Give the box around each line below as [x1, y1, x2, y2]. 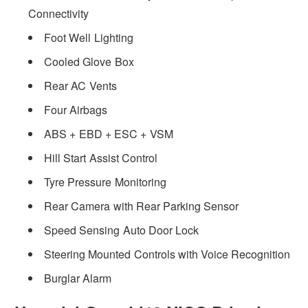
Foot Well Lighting [44, 30, 133, 46]
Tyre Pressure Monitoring [44, 174, 166, 190]
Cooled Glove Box [44, 54, 134, 70]
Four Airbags [44, 102, 108, 118]
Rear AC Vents [44, 78, 117, 94]
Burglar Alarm [44, 270, 112, 287]
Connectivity [28, 5, 89, 22]
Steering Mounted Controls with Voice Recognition [44, 246, 291, 263]
